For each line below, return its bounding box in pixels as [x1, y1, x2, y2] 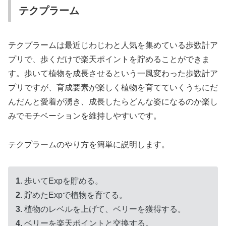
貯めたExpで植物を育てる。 [22, 190, 127, 199]
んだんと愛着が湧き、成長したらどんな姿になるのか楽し [8, 97, 218, 106]
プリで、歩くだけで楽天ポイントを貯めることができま [8, 54, 210, 64]
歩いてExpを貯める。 [22, 176, 103, 185]
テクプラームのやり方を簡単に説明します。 [8, 140, 169, 149]
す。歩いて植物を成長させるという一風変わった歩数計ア [8, 69, 218, 78]
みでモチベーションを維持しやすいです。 [8, 111, 161, 120]
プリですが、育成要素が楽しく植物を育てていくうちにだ [8, 83, 218, 92]
